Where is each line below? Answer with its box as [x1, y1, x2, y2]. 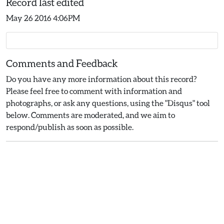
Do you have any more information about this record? [6, 74, 197, 83]
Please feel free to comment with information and [6, 86, 182, 95]
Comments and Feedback [6, 57, 118, 69]
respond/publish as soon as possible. [6, 122, 133, 131]
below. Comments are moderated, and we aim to [6, 110, 175, 119]
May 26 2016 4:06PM [6, 13, 80, 22]
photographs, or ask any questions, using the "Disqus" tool [6, 98, 210, 107]
